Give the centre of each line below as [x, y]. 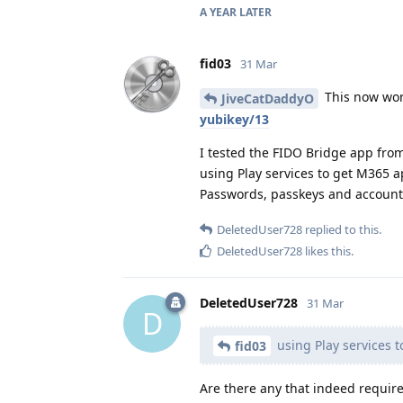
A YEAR [218, 12]
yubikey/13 [234, 119]
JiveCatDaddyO [268, 98]
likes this [327, 251]
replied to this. [342, 229]
